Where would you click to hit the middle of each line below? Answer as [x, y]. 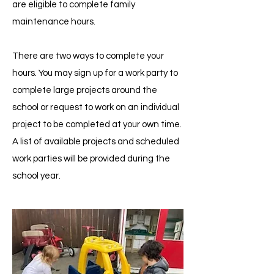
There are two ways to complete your [88, 56]
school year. [36, 176]
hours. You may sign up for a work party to [95, 73]
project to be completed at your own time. [97, 124]
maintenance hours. [54, 22]
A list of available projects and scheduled [96, 142]
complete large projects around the [85, 90]
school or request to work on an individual [96, 107]
